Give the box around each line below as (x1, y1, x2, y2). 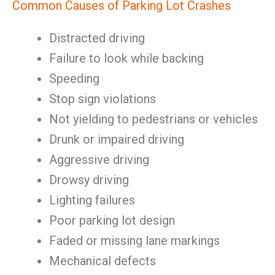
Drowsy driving (49, 172, 129, 187)
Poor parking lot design (49, 213, 175, 228)
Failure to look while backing (49, 51, 204, 66)
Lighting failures (49, 193, 135, 207)
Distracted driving (49, 31, 145, 45)
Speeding (49, 71, 99, 86)
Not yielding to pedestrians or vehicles (49, 112, 258, 126)
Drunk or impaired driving (49, 132, 184, 147)
